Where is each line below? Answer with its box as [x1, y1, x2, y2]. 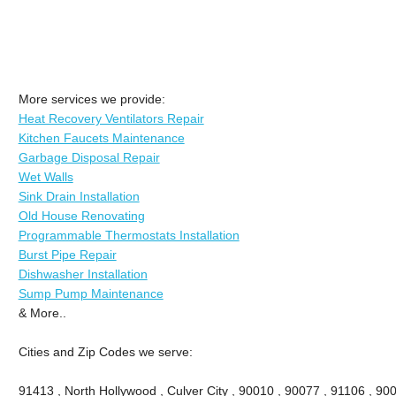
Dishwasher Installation [18, 266, 148, 281]
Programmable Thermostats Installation [18, 227, 240, 242]
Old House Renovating [18, 208, 145, 223]
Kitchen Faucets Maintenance [18, 130, 185, 145]
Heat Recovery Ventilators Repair [18, 110, 204, 126]
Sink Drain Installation [18, 188, 140, 203]
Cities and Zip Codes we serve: [18, 344, 193, 359]
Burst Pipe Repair [18, 247, 117, 262]
